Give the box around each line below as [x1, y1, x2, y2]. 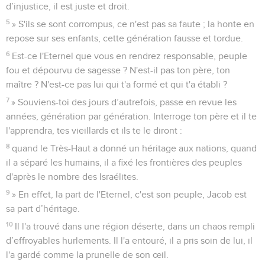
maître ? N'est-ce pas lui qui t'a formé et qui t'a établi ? [6, 79, 227, 89]
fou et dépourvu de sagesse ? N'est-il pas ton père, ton [6, 65, 230, 75]
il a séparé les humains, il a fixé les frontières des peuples [6, 157, 242, 167]
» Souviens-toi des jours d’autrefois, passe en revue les [11, 97, 237, 107]
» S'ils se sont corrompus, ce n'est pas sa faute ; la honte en [12, 19, 255, 29]
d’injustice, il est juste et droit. [6, 1, 130, 11]
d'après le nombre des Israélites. [6, 172, 138, 182]
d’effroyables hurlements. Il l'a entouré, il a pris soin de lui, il [6, 235, 253, 245]
